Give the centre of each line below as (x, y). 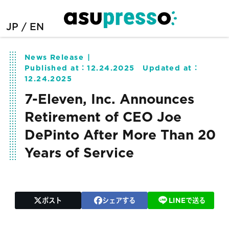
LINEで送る (187, 201)
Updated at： (167, 67)
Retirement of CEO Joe (103, 117)
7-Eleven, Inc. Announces (109, 99)
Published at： (56, 67)
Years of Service (79, 152)
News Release (54, 57)
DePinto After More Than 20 (120, 134)
